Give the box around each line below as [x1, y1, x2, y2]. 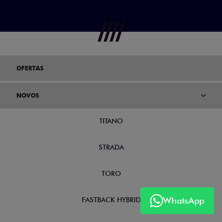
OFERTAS [16, 51, 44, 58]
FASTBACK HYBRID [81, 182, 141, 190]
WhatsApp [163, 195, 204, 206]
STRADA [98, 130, 124, 138]
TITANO [99, 104, 123, 111]
